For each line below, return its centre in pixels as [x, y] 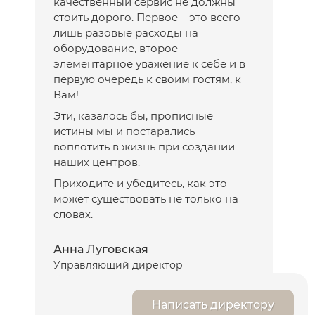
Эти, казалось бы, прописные [133, 115]
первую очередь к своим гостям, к [147, 79]
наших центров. [97, 162]
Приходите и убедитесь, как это [140, 183]
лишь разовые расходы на [126, 32]
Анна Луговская [101, 249]
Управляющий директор [118, 265]
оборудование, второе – [120, 48]
